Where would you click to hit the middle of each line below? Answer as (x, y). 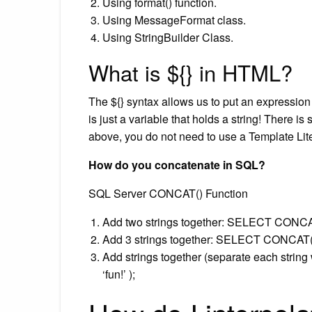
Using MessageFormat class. (174, 19)
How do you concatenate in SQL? (177, 164)
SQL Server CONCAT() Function (168, 193)
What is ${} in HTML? (190, 72)
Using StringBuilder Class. (168, 37)
